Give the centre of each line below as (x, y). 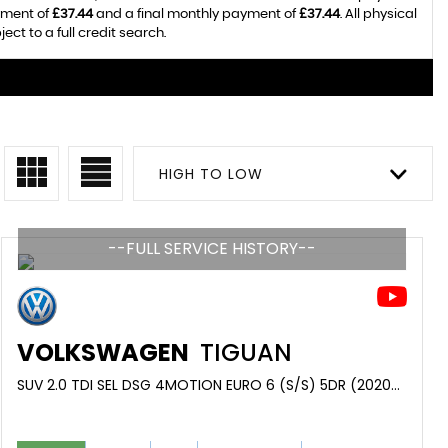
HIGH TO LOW (211, 174)
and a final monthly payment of (195, 14)
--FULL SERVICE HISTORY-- (211, 248)
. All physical (378, 14)
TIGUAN (242, 352)
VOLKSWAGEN (102, 352)
